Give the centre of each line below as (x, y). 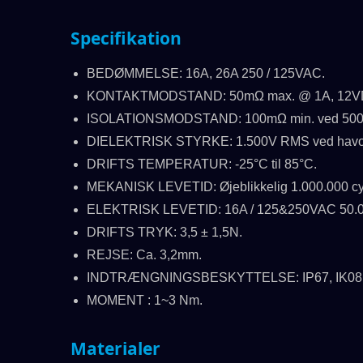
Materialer (115, 348)
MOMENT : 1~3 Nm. (145, 300)
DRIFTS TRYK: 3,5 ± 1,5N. (164, 232)
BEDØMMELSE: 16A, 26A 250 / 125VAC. (206, 73)
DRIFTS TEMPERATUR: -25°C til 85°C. (202, 164)
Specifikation (126, 38)
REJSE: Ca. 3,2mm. (144, 255)
